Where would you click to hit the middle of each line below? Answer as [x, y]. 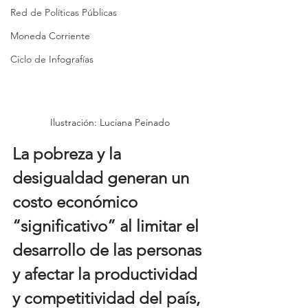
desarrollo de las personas [109, 250]
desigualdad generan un [103, 177]
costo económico [77, 201]
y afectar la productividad [107, 274]
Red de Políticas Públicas [64, 12]
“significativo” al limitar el [108, 225]
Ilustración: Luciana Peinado [110, 122]
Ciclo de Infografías [52, 59]
